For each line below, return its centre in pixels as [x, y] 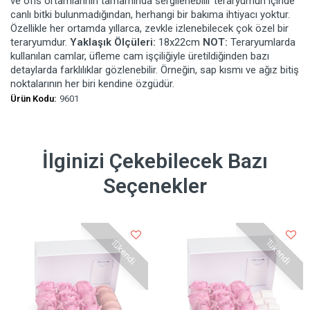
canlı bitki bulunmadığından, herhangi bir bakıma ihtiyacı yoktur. [150, 15]
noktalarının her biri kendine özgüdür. [92, 84]
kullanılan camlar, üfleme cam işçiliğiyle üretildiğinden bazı [140, 56]
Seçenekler [155, 186]
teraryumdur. [40, 43]
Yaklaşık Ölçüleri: [114, 43]
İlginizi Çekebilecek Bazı [155, 161]
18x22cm [181, 43]
